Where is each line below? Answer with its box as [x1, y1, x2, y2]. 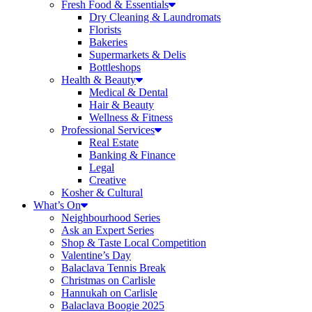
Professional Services [61, 124, 155, 136]
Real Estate [89, 136, 139, 148]
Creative [89, 174, 126, 186]
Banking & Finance [89, 149, 175, 161]
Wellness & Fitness [89, 111, 173, 123]
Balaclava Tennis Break [61, 262, 166, 274]
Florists [89, 24, 121, 36]
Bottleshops [89, 61, 141, 73]
